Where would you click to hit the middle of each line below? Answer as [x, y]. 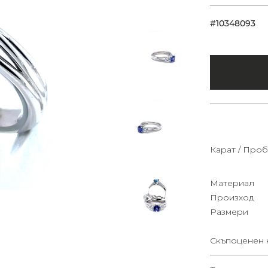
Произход [232, 197]
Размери [229, 211]
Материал [232, 183]
